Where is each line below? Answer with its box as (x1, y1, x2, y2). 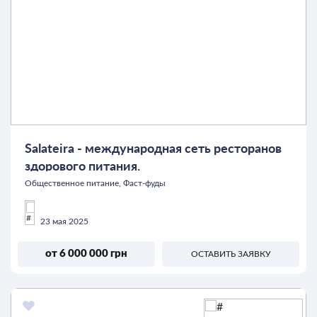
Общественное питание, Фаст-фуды (25, 178, 166, 188)
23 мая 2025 (38, 217, 88, 226)
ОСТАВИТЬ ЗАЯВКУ (190, 249, 271, 258)
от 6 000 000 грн (45, 248, 127, 260)
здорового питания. (25, 158, 140, 174)
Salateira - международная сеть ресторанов (25, 140, 282, 156)
